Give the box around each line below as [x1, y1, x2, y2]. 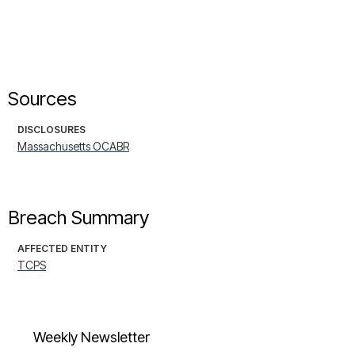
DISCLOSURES [17, 124, 86, 136]
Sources [8, 87, 77, 111]
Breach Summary [8, 206, 149, 230]
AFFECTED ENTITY [17, 242, 107, 255]
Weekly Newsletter [33, 329, 150, 346]
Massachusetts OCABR [17, 139, 129, 154]
